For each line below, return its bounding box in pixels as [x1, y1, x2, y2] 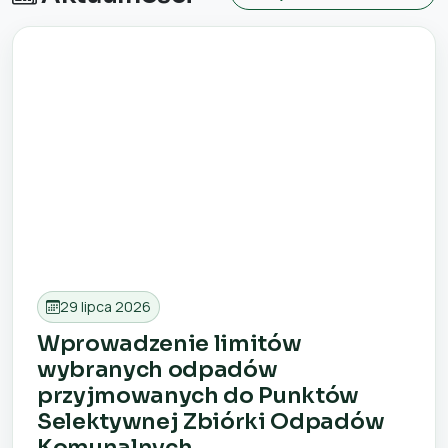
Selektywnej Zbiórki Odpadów [37, 408, 385, 436]
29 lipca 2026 [60, 297, 151, 317]
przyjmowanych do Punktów [37, 382, 360, 410]
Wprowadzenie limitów [37, 330, 302, 358]
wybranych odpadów [37, 356, 278, 384]
